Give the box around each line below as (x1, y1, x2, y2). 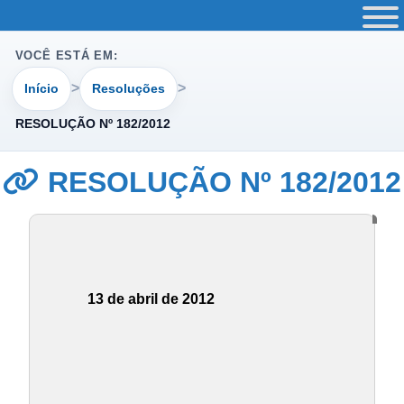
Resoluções (91, 80, 165, 96)
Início (24, 80, 60, 96)
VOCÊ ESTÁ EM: (14, 49, 118, 63)
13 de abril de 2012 (87, 291, 215, 308)
